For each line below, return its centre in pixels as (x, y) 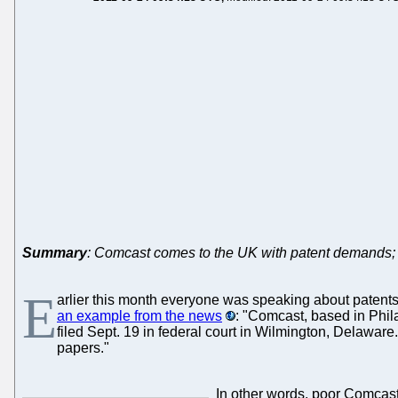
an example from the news (139, 315)
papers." (83, 347)
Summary (55, 252)
